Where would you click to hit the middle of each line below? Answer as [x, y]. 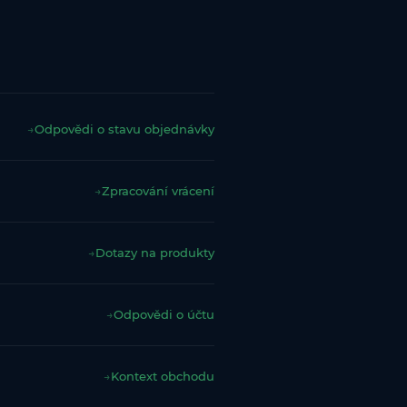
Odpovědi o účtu [164, 315]
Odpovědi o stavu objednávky [124, 129]
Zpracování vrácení [158, 191]
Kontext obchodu [163, 377]
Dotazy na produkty [155, 253]
